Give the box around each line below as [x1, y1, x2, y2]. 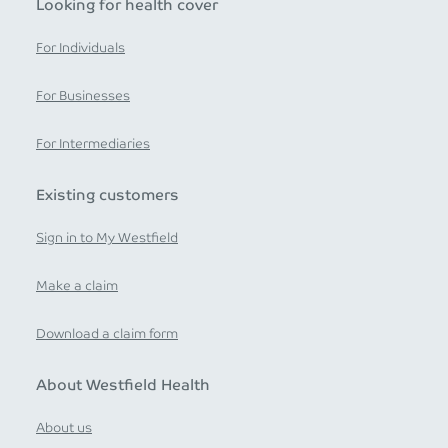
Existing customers [36, 186, 179, 204]
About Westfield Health [36, 376, 210, 394]
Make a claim [36, 278, 118, 294]
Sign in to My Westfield [36, 230, 178, 246]
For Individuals [36, 40, 125, 56]
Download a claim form [36, 326, 178, 342]
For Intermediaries [36, 136, 150, 152]
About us [36, 420, 92, 436]
